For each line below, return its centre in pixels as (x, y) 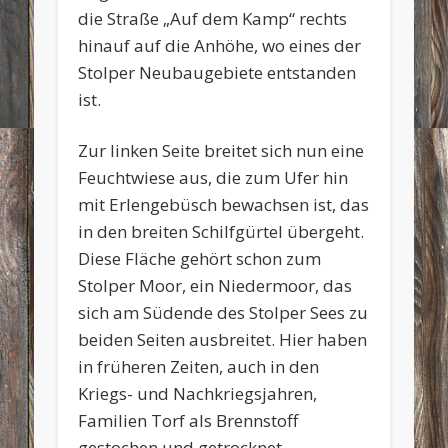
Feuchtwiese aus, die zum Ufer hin (213, 177)
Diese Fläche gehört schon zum (200, 258)
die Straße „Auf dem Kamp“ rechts (213, 18)
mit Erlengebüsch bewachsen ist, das (224, 204)
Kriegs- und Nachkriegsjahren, (198, 393)
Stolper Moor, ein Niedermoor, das (215, 285)
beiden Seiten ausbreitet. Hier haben (223, 339)
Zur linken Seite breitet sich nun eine (221, 150)
